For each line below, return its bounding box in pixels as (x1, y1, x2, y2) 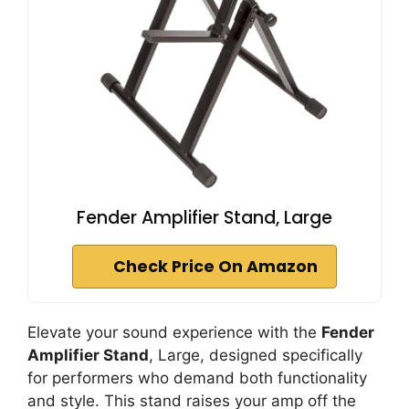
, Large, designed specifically (149, 345, 362, 364)
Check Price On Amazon (113, 255, 318, 278)
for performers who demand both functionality (27, 368, 367, 387)
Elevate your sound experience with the (27, 322, 321, 341)
